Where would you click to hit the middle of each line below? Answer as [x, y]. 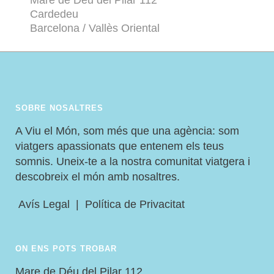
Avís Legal [43, 205]
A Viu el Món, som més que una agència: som [127, 131]
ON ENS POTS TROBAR [66, 249]
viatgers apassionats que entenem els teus [120, 146]
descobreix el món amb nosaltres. [98, 177]
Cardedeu [54, 14]
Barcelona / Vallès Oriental [95, 28]
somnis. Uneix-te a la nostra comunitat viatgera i [133, 162]
